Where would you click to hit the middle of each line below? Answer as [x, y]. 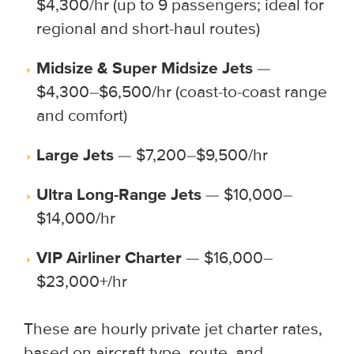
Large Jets [75, 155]
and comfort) [82, 115]
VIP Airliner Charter [109, 258]
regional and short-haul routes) [148, 28]
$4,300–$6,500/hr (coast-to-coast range [182, 92]
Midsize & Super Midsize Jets [145, 68]
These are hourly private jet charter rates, [173, 329]
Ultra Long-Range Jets [119, 194]
